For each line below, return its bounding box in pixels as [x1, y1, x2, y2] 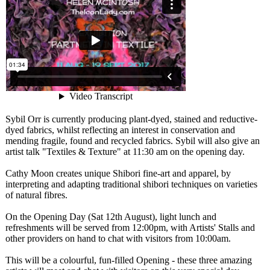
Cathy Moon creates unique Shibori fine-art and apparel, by [5, 168, 231, 178]
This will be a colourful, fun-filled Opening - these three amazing [5, 255, 252, 265]
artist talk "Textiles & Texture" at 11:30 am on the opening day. [5, 146, 245, 157]
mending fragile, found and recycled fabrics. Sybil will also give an [5, 136, 260, 146]
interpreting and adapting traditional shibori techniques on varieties [5, 179, 257, 189]
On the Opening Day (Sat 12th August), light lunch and [5, 212, 216, 222]
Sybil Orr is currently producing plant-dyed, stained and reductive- [5, 114, 257, 124]
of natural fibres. [5, 190, 67, 200]
